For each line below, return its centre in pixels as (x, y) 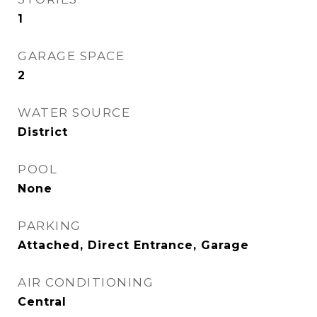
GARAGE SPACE (71, 56)
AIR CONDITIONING (86, 282)
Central (42, 302)
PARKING (50, 226)
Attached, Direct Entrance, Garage (133, 245)
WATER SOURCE (74, 113)
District (43, 132)
